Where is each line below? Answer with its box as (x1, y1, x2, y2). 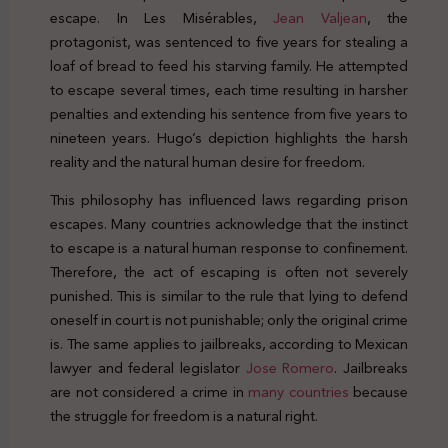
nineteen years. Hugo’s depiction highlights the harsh (50, 124, 408, 151)
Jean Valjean (273, 4, 367, 31)
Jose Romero (245, 355, 335, 382)
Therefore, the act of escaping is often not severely (50, 259, 408, 286)
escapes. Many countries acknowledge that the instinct (50, 211, 408, 238)
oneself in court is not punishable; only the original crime (50, 307, 408, 334)
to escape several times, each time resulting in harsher (50, 76, 408, 103)
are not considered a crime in (50, 379, 248, 406)
